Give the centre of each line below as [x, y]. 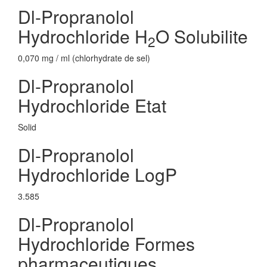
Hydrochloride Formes [106, 243]
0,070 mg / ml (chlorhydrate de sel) [84, 58]
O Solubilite [202, 36]
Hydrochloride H [83, 36]
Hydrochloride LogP [97, 174]
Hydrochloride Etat [92, 105]
